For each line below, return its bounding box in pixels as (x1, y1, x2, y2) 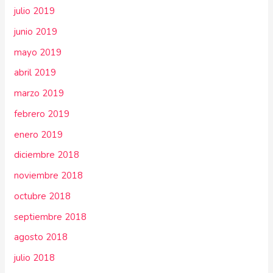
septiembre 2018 (14, 210, 87, 223)
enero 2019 (14, 128, 63, 141)
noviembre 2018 (14, 169, 83, 182)
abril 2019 (14, 66, 57, 79)
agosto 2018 (14, 231, 68, 244)
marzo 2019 (14, 87, 65, 100)
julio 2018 (14, 252, 55, 264)
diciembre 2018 (14, 149, 80, 161)
